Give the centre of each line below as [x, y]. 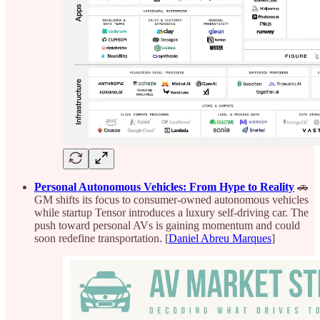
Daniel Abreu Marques [220, 238]
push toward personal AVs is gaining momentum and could [167, 225]
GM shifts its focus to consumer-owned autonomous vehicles [171, 199]
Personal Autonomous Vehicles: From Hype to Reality [164, 186]
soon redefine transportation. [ [101, 238]
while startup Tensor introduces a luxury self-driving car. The [171, 212]
